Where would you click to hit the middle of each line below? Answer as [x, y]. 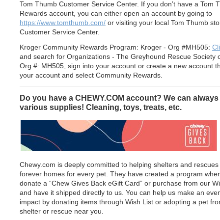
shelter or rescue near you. [62, 211]
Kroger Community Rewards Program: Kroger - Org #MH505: [116, 47]
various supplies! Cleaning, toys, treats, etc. [101, 107]
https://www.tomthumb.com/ [63, 23]
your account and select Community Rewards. [91, 75]
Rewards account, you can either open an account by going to [116, 14]
